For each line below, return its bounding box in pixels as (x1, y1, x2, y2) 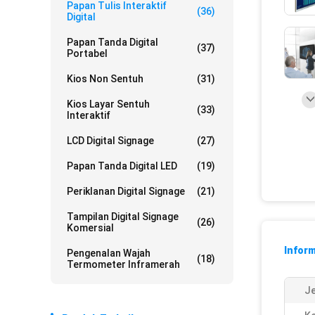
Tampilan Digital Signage (67, 211, 179, 222)
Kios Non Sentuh (67, 73, 143, 84)
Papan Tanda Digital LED (67, 160, 177, 172)
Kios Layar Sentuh (67, 98, 150, 110)
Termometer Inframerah (67, 259, 180, 270)
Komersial (67, 222, 114, 233)
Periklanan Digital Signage (67, 186, 185, 197)
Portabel (67, 48, 108, 59)
